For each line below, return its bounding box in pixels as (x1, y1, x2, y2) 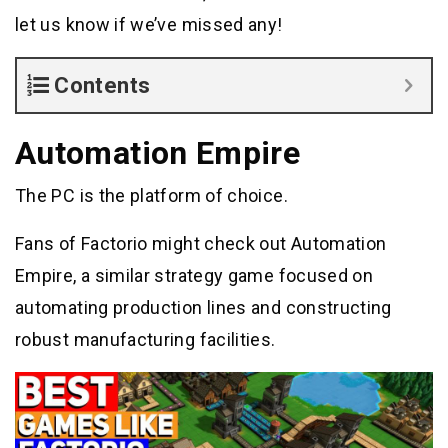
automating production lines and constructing (15, 297, 392, 319)
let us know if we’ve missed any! (15, 14, 283, 36)
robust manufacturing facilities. (15, 329, 276, 351)
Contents (54, 73, 151, 99)
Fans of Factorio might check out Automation (15, 233, 387, 255)
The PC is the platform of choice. (15, 185, 288, 207)
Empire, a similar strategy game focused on (15, 265, 374, 287)
